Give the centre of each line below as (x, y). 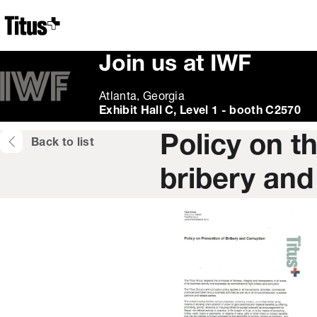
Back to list (63, 143)
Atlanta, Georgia (142, 97)
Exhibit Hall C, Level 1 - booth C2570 (200, 111)
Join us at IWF (175, 65)
